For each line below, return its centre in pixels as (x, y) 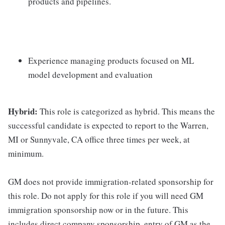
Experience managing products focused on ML (111, 60)
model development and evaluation (90, 74)
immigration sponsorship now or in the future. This (98, 209)
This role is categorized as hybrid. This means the (127, 111)
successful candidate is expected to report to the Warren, (108, 125)
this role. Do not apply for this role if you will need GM (106, 195)
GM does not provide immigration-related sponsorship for (111, 181)
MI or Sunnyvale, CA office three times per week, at (99, 139)
